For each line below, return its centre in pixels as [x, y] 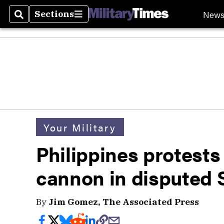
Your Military [80, 127]
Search [31, 20]
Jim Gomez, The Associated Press [124, 202]
